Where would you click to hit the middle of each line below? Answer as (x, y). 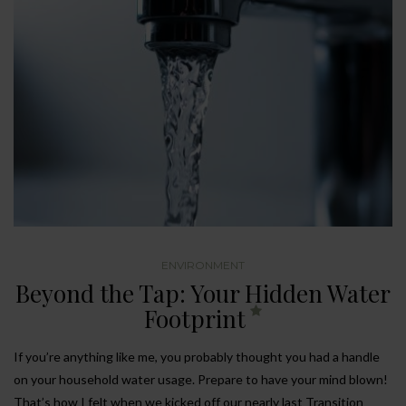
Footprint (195, 319)
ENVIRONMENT (203, 266)
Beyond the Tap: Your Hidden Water (203, 294)
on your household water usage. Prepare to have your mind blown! (201, 380)
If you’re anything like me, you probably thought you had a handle (197, 357)
